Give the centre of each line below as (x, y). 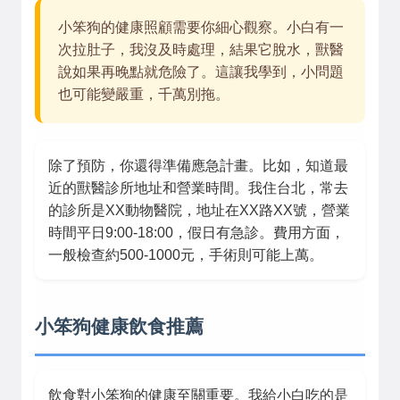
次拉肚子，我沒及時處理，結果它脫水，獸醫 (201, 50)
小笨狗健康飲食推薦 (119, 326)
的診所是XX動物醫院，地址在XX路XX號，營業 (199, 210)
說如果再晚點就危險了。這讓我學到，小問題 (201, 72)
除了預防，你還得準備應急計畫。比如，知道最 (198, 166)
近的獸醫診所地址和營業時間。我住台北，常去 (198, 188)
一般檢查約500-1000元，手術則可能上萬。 (186, 255)
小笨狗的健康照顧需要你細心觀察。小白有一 (201, 27)
